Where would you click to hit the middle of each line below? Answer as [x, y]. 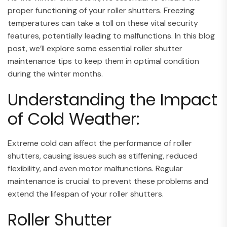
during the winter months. [55, 73]
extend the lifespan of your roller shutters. [86, 194]
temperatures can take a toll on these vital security [103, 23]
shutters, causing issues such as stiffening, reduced [103, 156]
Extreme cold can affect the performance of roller [100, 143]
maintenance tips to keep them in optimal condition [103, 61]
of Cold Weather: [74, 119]
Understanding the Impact [112, 99]
